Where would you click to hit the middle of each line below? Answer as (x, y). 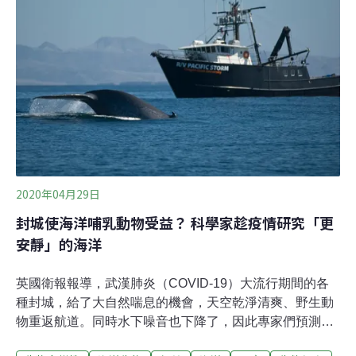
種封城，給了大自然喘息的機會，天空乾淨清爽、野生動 (175, 302)
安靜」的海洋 (59, 244)
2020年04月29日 (58, 193)
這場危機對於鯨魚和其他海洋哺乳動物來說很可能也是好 (175, 340)
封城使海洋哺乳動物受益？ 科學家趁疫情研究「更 (175, 222)
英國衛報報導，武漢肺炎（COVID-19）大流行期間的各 (172, 283)
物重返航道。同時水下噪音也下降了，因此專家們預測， (175, 321)
